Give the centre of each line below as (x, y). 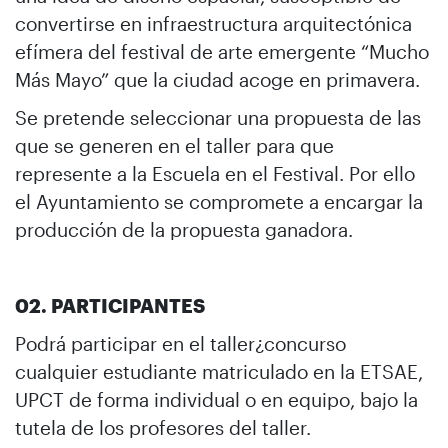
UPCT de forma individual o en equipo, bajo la (216, 399)
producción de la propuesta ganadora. (184, 229)
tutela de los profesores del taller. (163, 427)
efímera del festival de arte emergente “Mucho (222, 51)
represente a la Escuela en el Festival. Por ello (215, 173)
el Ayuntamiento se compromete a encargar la (219, 201)
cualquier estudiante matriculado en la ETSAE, (219, 371)
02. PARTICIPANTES (110, 305)
